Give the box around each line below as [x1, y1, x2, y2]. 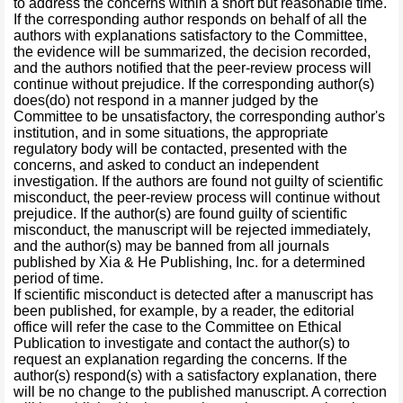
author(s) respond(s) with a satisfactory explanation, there [13, 368, 377, 383]
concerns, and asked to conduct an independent [13, 157, 318, 173]
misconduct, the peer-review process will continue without [13, 190, 380, 205]
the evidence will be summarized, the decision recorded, [13, 44, 371, 59]
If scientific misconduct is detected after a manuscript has [13, 287, 373, 302]
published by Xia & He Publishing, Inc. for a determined [13, 255, 365, 270]
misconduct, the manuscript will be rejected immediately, [13, 222, 371, 237]
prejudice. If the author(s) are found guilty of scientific [13, 206, 347, 221]
